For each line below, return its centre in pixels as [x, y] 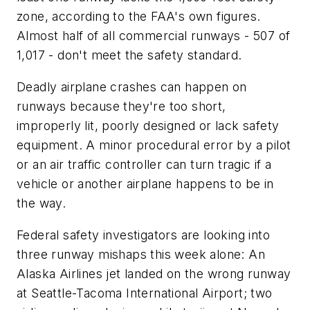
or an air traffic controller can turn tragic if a [144, 164]
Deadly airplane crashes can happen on [132, 86]
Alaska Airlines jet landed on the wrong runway [154, 273]
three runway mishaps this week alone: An [141, 254]
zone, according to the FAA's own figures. [139, 17]
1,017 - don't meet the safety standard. [129, 55]
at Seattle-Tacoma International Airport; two [145, 293]
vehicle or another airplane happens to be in [145, 183]
